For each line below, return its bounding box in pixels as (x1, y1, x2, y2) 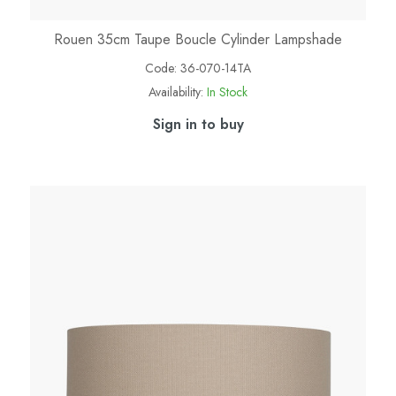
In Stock (207, 83, 247, 102)
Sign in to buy (152, 114, 244, 135)
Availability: (148, 83, 203, 102)
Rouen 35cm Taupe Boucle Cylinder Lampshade (54, 29, 342, 50)
